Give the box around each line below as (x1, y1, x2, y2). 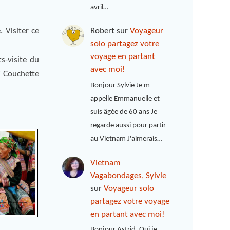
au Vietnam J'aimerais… (90, 135, 163, 143)
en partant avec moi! (90, 209, 165, 219)
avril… (90, 3, 109, 11)
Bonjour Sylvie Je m (90, 81, 150, 89)
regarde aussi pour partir (90, 121, 166, 129)
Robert (90, 27, 115, 36)
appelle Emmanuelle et (90, 94, 160, 103)
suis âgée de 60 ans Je (90, 108, 158, 116)
